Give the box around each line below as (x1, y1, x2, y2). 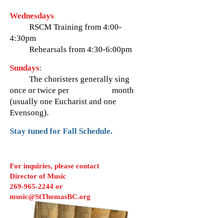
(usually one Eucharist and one (10, 97, 116, 106)
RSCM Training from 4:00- (12, 22, 122, 32)
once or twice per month (10, 86, 134, 95)
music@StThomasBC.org (10, 193, 91, 200)
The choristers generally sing (25, 74, 129, 84)
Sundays (10, 63, 39, 73)
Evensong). (10, 108, 49, 117)
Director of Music (10, 172, 66, 180)
